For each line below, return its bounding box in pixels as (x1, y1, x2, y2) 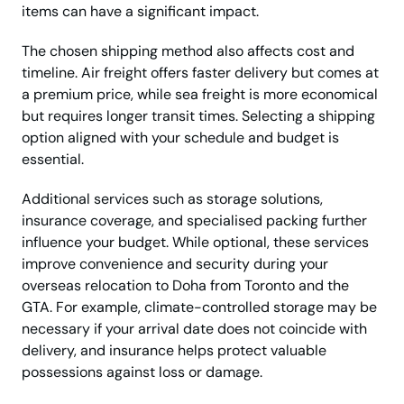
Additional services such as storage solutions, (22, 189, 323, 209)
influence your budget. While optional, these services (22, 233, 369, 252)
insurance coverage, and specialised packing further (22, 211, 367, 231)
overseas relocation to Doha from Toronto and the (22, 276, 349, 296)
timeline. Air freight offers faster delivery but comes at (22, 63, 379, 83)
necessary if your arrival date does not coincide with (22, 319, 367, 339)
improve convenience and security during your (22, 254, 328, 274)
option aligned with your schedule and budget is (22, 128, 339, 148)
